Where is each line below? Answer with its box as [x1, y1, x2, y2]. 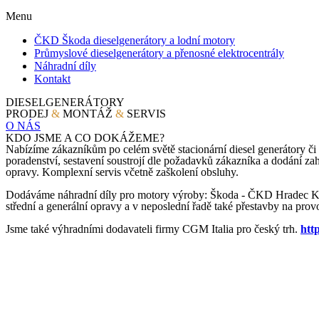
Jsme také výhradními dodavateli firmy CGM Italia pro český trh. [6, 223, 300, 236]
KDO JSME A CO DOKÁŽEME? [6, 132, 164, 145]
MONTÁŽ [60, 108, 115, 120]
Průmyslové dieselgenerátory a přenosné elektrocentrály [34, 47, 284, 60]
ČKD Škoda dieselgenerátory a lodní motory [34, 34, 235, 47]
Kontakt [34, 73, 70, 85]
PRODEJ [6, 108, 51, 120]
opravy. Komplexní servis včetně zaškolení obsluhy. [6, 166, 239, 179]
